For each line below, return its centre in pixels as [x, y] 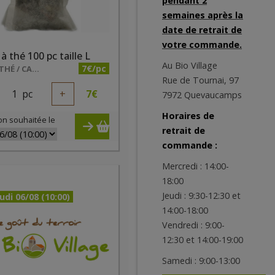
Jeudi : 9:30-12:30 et [201, 196]
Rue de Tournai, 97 [200, 80]
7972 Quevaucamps [202, 95]
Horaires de [188, 116]
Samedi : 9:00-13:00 [201, 261]
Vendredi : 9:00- [193, 225]
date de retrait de [202, 30]
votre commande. [202, 45]
